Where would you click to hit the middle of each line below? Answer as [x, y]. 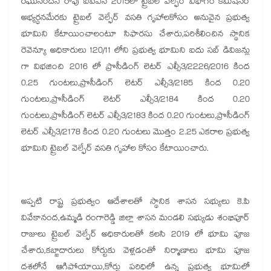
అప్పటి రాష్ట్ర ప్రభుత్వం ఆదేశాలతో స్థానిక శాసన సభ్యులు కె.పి [135, 202]
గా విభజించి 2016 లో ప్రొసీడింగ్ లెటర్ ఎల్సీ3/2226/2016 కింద [135, 67]
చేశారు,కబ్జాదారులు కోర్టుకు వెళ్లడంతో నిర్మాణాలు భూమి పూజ [135, 251]
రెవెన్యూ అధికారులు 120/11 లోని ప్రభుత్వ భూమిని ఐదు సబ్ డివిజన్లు [135, 51]
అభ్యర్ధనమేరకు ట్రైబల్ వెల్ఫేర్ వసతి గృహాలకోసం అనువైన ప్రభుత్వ [135, 18]
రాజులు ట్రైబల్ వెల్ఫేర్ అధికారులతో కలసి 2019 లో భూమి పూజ [135, 235]
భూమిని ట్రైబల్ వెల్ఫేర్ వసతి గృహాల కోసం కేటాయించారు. [115, 149]
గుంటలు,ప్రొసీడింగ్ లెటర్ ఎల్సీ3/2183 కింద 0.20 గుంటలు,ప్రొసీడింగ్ [135, 116]
